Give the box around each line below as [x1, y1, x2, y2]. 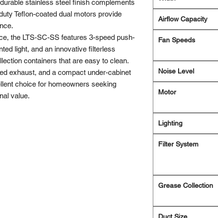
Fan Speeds [158, 36, 195, 44]
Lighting [158, 119, 182, 127]
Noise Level [158, 67, 194, 75]
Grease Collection [158, 182, 213, 190]
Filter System [158, 140, 199, 148]
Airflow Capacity [158, 15, 207, 23]
